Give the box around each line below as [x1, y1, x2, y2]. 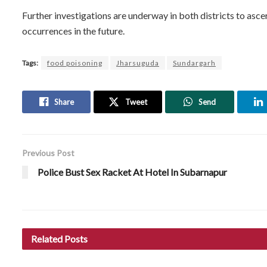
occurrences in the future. [22, 24, 125, 36]
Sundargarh [173, 58, 216, 67]
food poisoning [47, 58, 103, 67]
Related [31, 232, 63, 244]
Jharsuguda [116, 58, 159, 67]
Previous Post [22, 147, 74, 158]
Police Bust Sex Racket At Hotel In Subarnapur [38, 166, 227, 178]
